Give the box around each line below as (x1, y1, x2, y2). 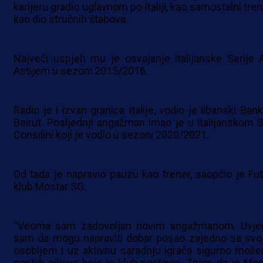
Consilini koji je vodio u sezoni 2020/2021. (14, 129, 209, 141)
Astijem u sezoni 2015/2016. (14, 65, 148, 77)
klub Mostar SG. (14, 180, 86, 193)
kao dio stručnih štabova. (14, 13, 128, 26)
